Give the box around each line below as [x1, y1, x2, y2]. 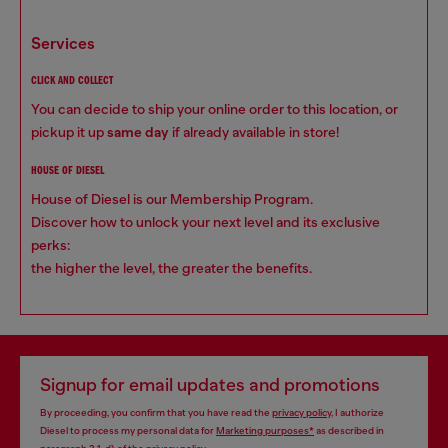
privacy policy [272, 407, 331, 418]
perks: [31, 237, 70, 253]
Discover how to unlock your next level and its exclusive [31, 214, 380, 230]
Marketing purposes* [216, 425, 314, 436]
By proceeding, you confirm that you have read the [40, 407, 272, 418]
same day [107, 124, 169, 141]
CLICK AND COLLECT [31, 75, 113, 87]
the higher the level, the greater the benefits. [31, 260, 312, 276]
